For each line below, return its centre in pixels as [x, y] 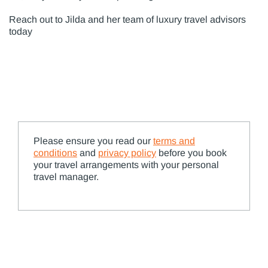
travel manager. [66, 176]
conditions [55, 153]
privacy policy [127, 153]
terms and [174, 141]
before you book [191, 153]
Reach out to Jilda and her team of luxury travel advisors [127, 19]
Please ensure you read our [93, 141]
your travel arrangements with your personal [126, 165]
